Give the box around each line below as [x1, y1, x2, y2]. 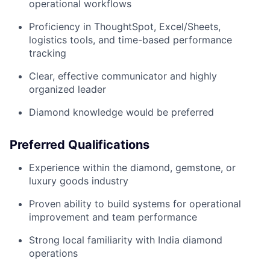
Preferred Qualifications [10, 137, 149, 152]
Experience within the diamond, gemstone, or [29, 161, 236, 174]
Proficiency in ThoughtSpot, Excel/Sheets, [29, 20, 221, 33]
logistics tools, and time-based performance [29, 33, 232, 46]
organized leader [29, 83, 106, 95]
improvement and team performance [29, 210, 197, 223]
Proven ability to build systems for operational [29, 197, 241, 210]
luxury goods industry [29, 174, 128, 187]
